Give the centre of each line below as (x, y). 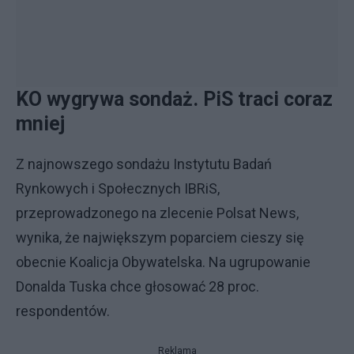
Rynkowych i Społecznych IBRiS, (118, 188)
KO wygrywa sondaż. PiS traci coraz (174, 99)
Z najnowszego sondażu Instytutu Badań (144, 164)
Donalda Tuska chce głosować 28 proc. (137, 286)
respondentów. (63, 311)
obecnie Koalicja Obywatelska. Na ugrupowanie (163, 262)
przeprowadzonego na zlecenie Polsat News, (157, 213)
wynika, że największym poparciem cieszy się (160, 237)
